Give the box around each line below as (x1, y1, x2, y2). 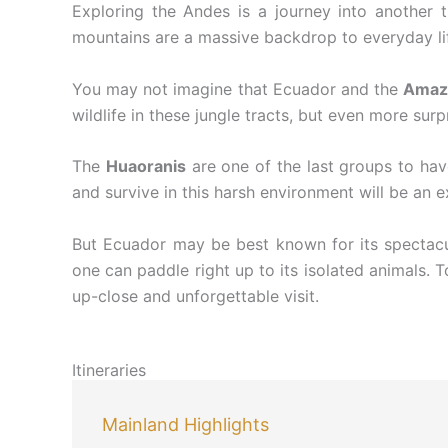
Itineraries (72, 360, 146, 381)
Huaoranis (105, 156, 186, 177)
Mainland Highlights (102, 414, 269, 436)
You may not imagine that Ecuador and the (72, 78, 404, 99)
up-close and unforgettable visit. (72, 285, 319, 306)
